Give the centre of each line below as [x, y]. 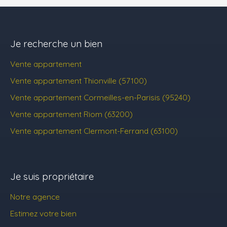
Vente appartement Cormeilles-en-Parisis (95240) [100, 97]
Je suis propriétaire [52, 176]
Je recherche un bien [56, 43]
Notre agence [35, 196]
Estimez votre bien [43, 213]
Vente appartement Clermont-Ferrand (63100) [94, 130]
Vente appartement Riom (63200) [71, 114]
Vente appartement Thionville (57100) [79, 80]
